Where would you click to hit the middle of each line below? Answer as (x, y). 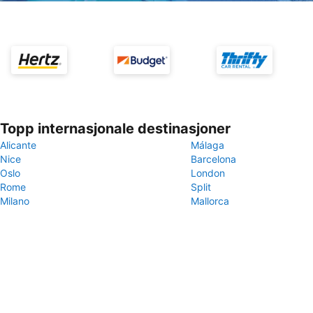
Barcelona (213, 159)
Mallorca (210, 201)
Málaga (208, 145)
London (208, 173)
